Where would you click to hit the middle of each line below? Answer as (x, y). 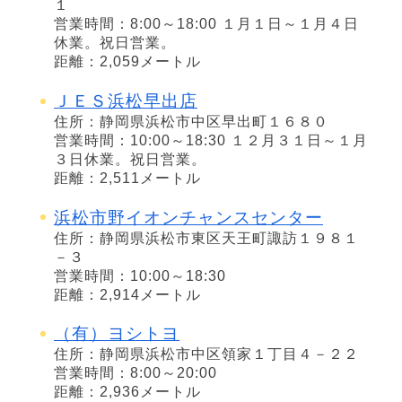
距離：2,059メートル (127, 62)
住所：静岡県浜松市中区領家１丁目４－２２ (206, 354)
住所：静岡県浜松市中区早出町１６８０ (191, 121)
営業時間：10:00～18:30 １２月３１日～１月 (211, 140)
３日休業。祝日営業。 (130, 159)
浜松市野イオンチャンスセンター (188, 217)
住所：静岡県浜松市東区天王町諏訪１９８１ (206, 238)
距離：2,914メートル (127, 294)
